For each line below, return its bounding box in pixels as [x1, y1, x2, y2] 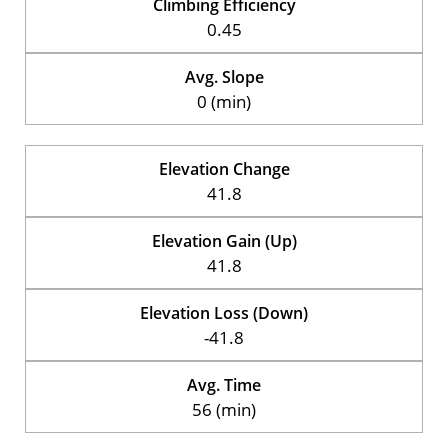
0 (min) [197, 89, 251, 113]
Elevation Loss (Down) [140, 301, 308, 324]
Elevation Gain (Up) [151, 229, 297, 252]
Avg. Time [187, 373, 261, 396]
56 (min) [192, 397, 256, 421]
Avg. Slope [184, 65, 264, 88]
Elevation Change [158, 157, 290, 180]
